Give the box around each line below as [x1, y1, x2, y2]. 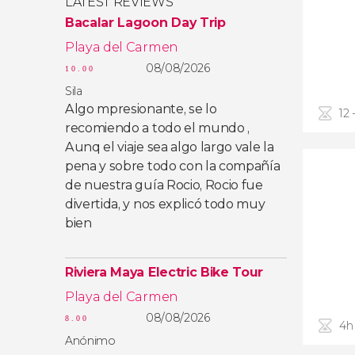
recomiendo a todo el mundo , [65, 120, 250, 136]
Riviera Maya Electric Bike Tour [65, 265, 264, 280]
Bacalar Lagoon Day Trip [65, 15, 226, 30]
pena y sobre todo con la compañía [65, 158, 281, 174]
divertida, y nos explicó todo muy [65, 197, 265, 212]
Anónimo [65, 334, 116, 348]
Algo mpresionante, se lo [65, 101, 217, 116]
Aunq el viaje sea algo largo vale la [65, 139, 274, 155]
